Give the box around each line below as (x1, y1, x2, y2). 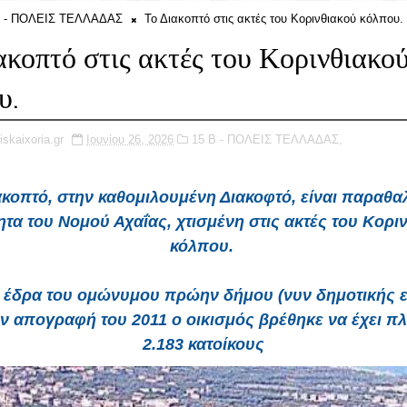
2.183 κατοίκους (143, 335, 264, 353)
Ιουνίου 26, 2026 (86, 133, 174, 146)
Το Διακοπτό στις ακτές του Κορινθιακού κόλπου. (141, 12, 403, 25)
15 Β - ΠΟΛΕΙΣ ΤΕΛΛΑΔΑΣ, (192, 133, 342, 146)
